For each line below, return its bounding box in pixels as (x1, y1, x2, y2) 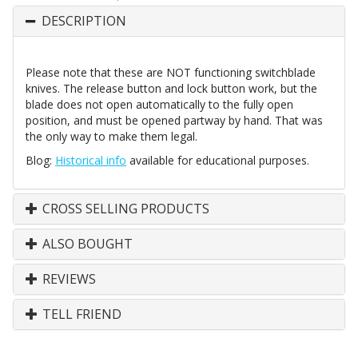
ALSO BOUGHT (39, 235, 133, 253)
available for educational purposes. (126, 153, 309, 169)
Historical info (55, 153, 126, 169)
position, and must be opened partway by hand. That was (26, 113, 323, 129)
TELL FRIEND (39, 305, 121, 324)
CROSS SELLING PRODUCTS (39, 200, 209, 218)
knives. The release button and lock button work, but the (26, 81, 317, 97)
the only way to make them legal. (26, 129, 197, 145)
